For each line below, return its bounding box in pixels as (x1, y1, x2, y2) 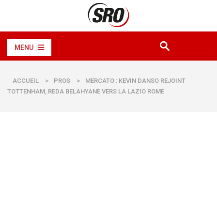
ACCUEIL (13, 77, 39, 84)
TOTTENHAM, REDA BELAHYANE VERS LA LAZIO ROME (7, 88, 164, 95)
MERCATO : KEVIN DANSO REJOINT (85, 77, 186, 84)
